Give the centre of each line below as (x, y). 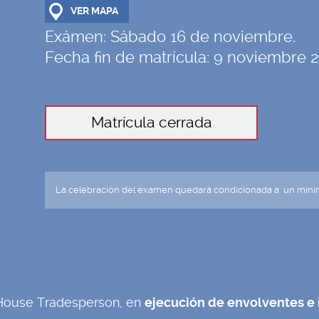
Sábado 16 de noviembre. (203, 36)
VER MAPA (95, 11)
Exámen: (78, 36)
